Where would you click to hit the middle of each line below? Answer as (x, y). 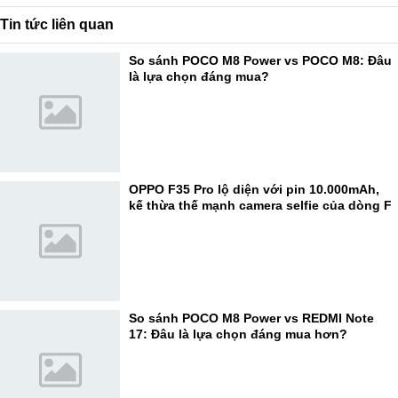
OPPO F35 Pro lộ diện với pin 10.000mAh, (254, 189)
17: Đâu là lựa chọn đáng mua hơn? (238, 334)
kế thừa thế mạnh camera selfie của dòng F (260, 205)
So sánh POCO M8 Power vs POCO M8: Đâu (260, 60)
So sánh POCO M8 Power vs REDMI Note (251, 318)
